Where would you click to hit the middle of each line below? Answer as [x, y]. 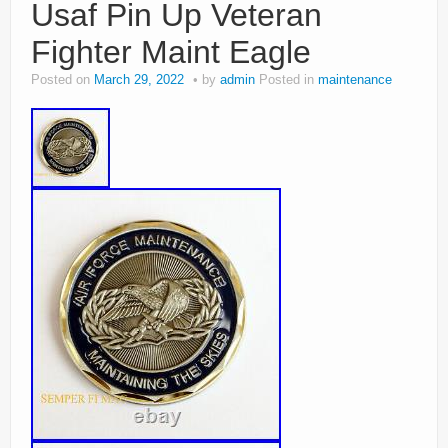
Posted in [288, 80]
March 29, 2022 [139, 80]
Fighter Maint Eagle [171, 52]
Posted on [62, 80]
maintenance [355, 80]
